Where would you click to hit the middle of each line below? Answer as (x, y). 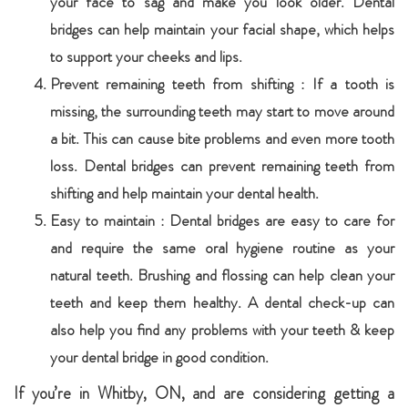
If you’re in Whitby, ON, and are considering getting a (204, 393)
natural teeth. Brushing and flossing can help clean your (222, 275)
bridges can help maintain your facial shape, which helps (222, 29)
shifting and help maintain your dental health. (184, 193)
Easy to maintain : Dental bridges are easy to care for (222, 220)
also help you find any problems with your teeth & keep (222, 330)
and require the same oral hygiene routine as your (222, 248)
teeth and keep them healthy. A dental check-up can (222, 302)
